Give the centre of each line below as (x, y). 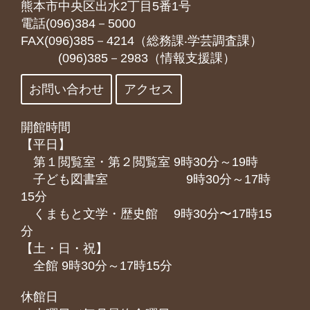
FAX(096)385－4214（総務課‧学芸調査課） (142, 41)
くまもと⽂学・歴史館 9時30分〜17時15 (146, 214)
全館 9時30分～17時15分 (97, 266)
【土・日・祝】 (64, 248)
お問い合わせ (66, 89)
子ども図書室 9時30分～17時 (146, 179)
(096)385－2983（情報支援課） (128, 58)
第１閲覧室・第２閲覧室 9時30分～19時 (139, 162)
